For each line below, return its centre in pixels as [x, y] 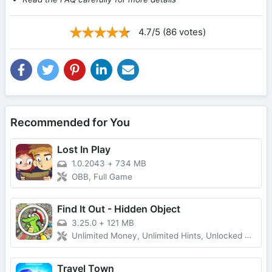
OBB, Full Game [102, 176]
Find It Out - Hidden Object [119, 209]
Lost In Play [84, 150]
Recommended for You [70, 123]
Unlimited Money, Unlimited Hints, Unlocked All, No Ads [158, 236]
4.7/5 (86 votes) [172, 32]
